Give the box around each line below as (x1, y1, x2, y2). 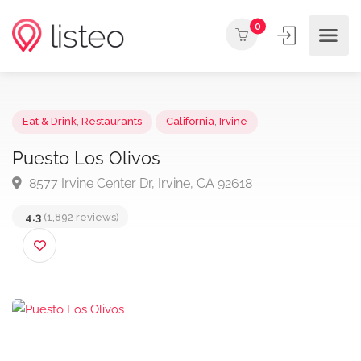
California (180, 125, 233, 139)
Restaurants (88, 125, 155, 139)
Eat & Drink (24, 125, 84, 139)
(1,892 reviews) (44, 230, 130, 243)
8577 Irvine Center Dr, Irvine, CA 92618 (27, 190, 274, 208)
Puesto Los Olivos (13, 160, 175, 183)
